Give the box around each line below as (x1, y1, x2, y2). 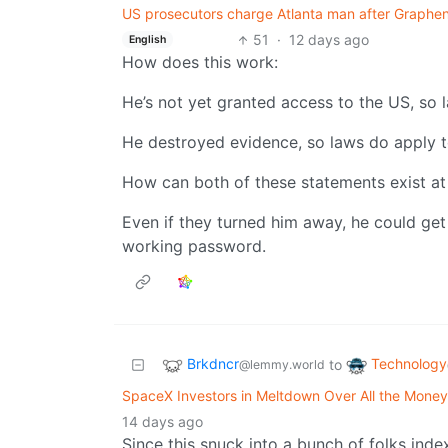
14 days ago (122, 413, 203, 431)
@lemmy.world (239, 357, 325, 373)
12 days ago (288, 31, 369, 49)
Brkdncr (187, 355, 239, 373)
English (128, 32, 166, 46)
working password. (122, 236, 266, 257)
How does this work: (122, 52, 278, 73)
